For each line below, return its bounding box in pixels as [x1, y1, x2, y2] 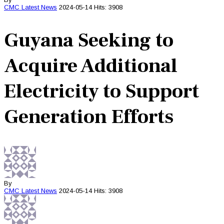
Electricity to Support [4, 78, 199, 104]
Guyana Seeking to [4, 27, 173, 53]
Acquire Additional [4, 53, 177, 78]
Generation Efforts [4, 104, 173, 129]
